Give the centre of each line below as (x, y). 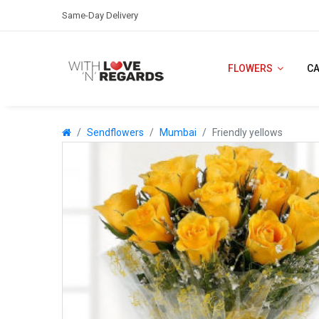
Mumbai (178, 132)
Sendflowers (115, 132)
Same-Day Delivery (100, 15)
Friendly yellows (247, 132)
